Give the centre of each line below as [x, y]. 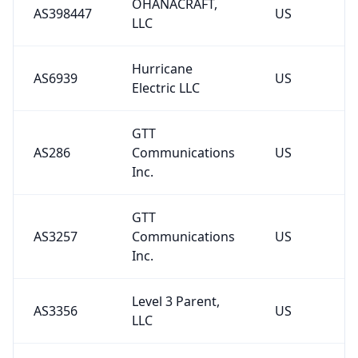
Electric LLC [165, 88]
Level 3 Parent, [175, 301]
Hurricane [162, 68]
